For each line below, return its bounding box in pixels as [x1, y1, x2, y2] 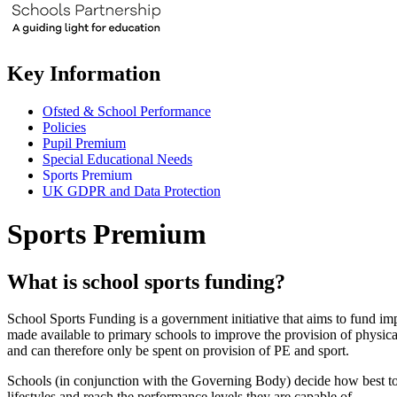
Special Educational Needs [43, 151, 192, 167]
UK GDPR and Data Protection [43, 183, 221, 198]
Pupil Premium [43, 135, 126, 151]
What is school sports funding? [7, 269, 285, 293]
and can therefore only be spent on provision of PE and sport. [7, 343, 353, 359]
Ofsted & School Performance [43, 103, 211, 119]
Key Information [7, 61, 160, 85]
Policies [43, 119, 86, 135]
